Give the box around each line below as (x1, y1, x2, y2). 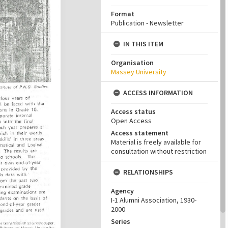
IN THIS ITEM (123, 39, 163, 48)
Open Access (111, 116, 152, 125)
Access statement (111, 128, 168, 137)
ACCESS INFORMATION (123, 88, 193, 97)
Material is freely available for (111, 137, 201, 147)
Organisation (111, 58, 154, 67)
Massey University (111, 67, 166, 76)
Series (111, 217, 130, 226)
